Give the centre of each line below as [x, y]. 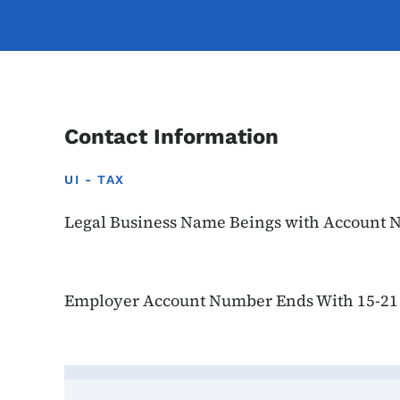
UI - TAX [95, 179]
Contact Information [171, 137]
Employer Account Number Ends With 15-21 [231, 300]
